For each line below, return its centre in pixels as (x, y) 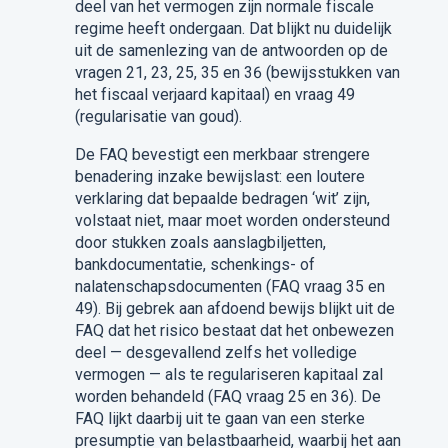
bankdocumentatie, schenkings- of (194, 264)
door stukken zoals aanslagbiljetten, (200, 242)
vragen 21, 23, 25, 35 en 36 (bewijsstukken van (237, 72)
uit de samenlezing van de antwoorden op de (231, 50)
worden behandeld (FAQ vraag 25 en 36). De (227, 396)
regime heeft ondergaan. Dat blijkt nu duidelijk (233, 28)
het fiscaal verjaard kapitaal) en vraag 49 (214, 94)
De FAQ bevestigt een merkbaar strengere (222, 154)
